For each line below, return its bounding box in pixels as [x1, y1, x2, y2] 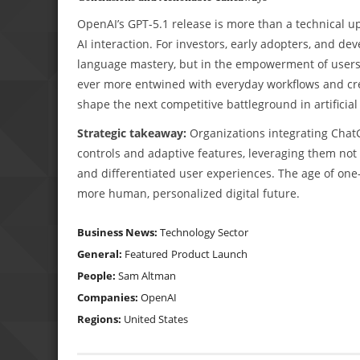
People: [77, 268, 118, 283]
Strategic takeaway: [77, 125, 186, 141]
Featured [125, 246, 168, 261]
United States [124, 311, 188, 326]
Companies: [77, 289, 141, 305]
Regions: [77, 311, 124, 326]
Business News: [77, 224, 160, 239]
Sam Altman [118, 268, 176, 283]
